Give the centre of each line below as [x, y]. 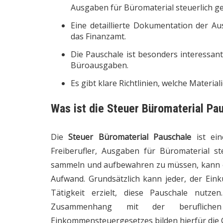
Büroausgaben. [100, 65]
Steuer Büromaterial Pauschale [130, 137]
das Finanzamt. [98, 36]
